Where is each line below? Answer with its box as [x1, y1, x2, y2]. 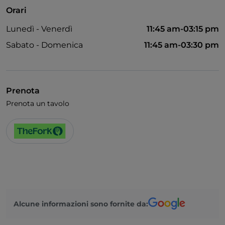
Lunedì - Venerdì [6, 24, 72, 34]
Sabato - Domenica [6, 40, 83, 50]
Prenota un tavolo [6, 99, 69, 108]
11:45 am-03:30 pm [144, 40, 219, 50]
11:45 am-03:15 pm [147, 24, 219, 34]
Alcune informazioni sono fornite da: [14, 199, 148, 208]
